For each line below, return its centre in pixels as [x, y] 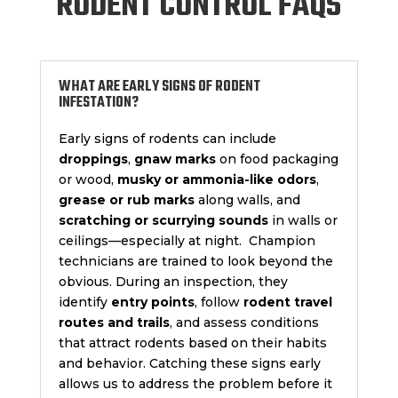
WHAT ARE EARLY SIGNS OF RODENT [159, 88]
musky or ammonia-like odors [216, 180]
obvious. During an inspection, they [173, 282]
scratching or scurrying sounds [163, 221]
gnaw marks [175, 159]
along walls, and [247, 200]
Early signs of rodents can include [167, 139]
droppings [93, 159]
